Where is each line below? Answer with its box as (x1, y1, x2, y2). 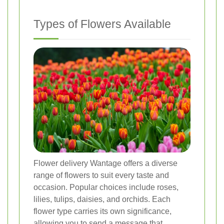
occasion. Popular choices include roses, (33, 182, 178, 191)
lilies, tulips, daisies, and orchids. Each (33, 194, 170, 203)
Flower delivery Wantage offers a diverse (33, 158, 177, 167)
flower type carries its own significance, (33, 206, 171, 215)
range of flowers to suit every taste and (33, 170, 169, 179)
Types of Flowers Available (33, 17, 171, 31)
